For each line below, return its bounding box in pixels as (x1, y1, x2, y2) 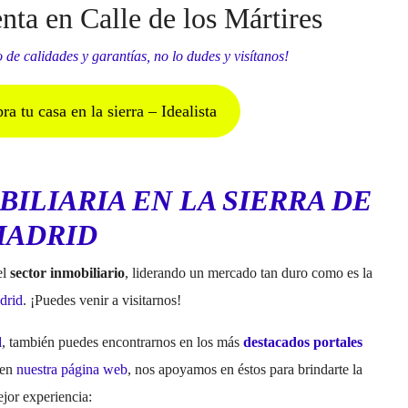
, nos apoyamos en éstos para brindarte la (127, 361, 362, 377)
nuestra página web (16, 361, 127, 377)
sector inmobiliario (10, 264, 125, 280)
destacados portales (242, 333, 362, 350)
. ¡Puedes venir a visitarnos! (23, 291, 181, 308)
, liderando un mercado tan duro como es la (125, 264, 372, 280)
